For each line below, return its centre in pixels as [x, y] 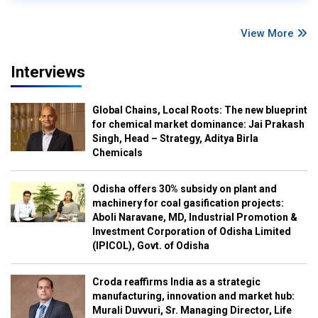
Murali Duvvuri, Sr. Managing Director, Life [192, 311]
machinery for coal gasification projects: [188, 203]
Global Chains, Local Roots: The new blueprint [199, 110]
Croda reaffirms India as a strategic [176, 282]
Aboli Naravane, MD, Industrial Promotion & [194, 218]
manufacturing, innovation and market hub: [193, 296]
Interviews [48, 72]
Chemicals [117, 153]
